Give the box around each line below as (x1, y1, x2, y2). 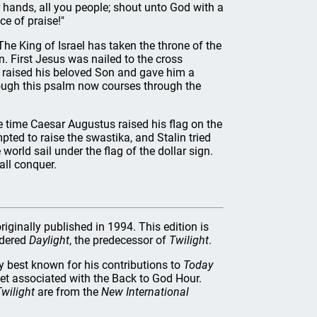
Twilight (169, 234, 209, 247)
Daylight (29, 234, 69, 247)
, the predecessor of (69, 234, 169, 247)
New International (101, 285, 189, 299)
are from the (35, 285, 101, 299)
